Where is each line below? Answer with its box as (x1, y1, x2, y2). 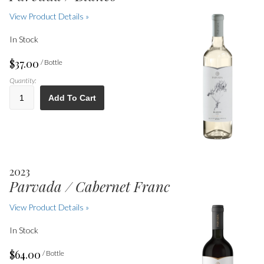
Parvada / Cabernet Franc (9, 177, 170, 196)
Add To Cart (48, 93, 96, 103)
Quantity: (9, 75, 36, 85)
